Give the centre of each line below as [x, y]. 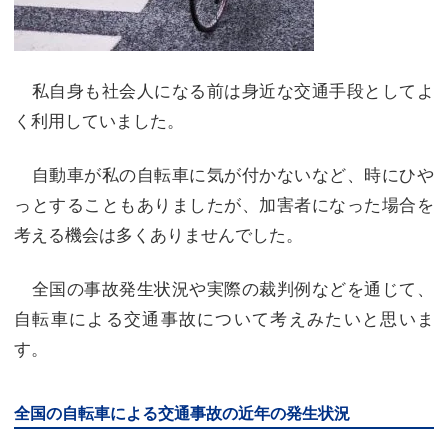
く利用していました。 [99, 119]
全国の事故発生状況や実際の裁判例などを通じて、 [224, 287]
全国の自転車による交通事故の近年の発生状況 [182, 412]
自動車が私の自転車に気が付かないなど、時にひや [224, 173]
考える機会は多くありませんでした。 [158, 233]
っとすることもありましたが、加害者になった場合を [224, 203]
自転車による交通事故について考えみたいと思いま [224, 317]
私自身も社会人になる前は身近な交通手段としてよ [224, 89]
